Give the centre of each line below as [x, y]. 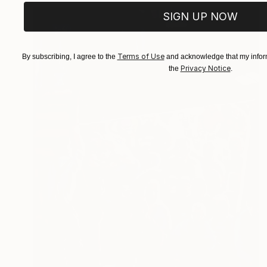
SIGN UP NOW [200, 16]
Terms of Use [141, 56]
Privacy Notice [205, 68]
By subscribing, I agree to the [69, 57]
